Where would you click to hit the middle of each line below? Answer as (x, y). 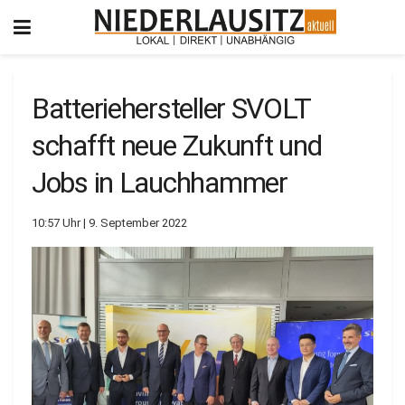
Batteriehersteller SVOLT (171, 108)
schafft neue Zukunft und (177, 146)
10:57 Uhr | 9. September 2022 (109, 222)
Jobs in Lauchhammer (160, 183)
